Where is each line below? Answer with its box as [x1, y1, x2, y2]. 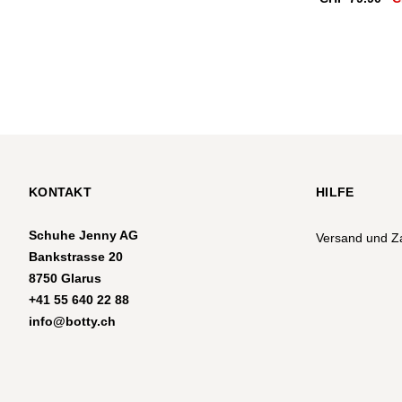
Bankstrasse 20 [29, 249, 123, 264]
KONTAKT [29, 185, 92, 199]
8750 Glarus [29, 271, 101, 285]
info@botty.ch [29, 314, 116, 328]
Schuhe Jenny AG [29, 228, 138, 242]
